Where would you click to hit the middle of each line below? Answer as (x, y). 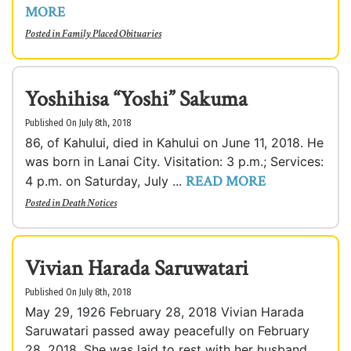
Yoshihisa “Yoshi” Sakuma (136, 99)
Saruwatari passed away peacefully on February (167, 331)
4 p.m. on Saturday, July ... (105, 181)
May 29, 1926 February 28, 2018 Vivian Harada (165, 312)
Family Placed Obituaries (112, 34)
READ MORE (226, 181)
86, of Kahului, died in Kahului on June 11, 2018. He (174, 143)
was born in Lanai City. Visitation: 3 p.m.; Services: (174, 161)
